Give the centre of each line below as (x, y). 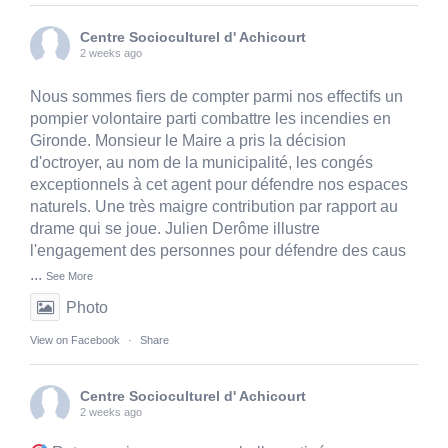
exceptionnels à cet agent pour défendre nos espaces (219, 185)
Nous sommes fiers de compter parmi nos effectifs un (216, 97)
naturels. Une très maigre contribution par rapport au (214, 207)
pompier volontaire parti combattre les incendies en (210, 119)
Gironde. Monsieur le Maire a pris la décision (188, 141)
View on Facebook (75, 340)
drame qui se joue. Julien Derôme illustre (175, 229)
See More (69, 276)
